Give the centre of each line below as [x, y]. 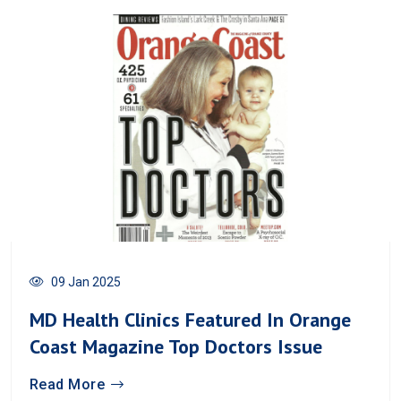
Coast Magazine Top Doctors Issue [176, 346]
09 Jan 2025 [86, 282]
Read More [68, 384]
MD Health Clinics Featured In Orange [190, 319]
